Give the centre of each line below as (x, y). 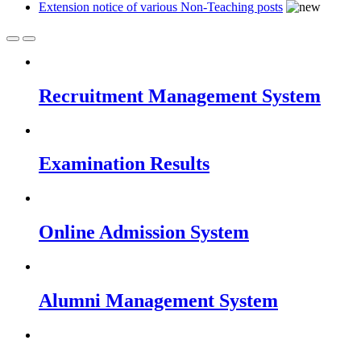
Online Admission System (144, 232)
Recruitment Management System (180, 95)
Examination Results (124, 164)
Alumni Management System (158, 301)
